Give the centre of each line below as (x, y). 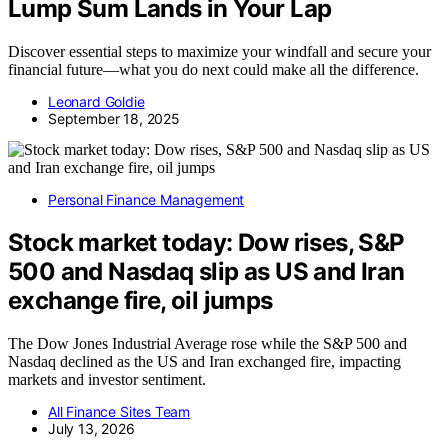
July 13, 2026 (91, 428)
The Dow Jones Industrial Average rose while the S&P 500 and (207, 343)
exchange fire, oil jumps (140, 300)
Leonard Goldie (96, 101)
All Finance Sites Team (119, 411)
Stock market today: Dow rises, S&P (206, 242)
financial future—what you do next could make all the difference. (213, 69)
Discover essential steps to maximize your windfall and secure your (219, 51)
